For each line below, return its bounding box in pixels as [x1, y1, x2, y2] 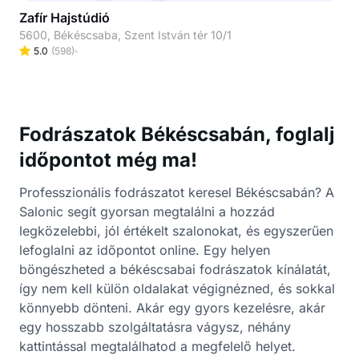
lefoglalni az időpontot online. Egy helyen [19, 242, 270, 258]
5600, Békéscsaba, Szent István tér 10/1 [19, 28, 232, 42]
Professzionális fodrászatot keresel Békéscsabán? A [19, 184, 334, 200]
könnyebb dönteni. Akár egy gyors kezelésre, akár [19, 300, 325, 316]
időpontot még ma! [19, 148, 197, 171]
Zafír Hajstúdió [19, 10, 110, 26]
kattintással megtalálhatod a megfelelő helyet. [19, 338, 296, 354]
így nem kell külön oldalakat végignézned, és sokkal [19, 280, 335, 296]
